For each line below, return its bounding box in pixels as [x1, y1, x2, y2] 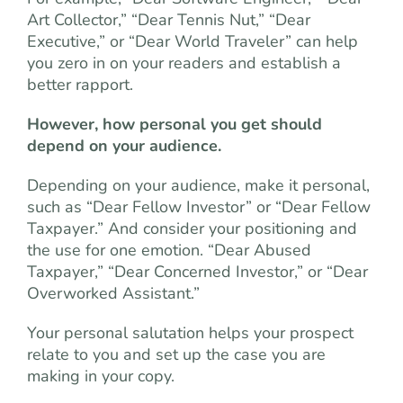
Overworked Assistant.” [27, 282, 200, 305]
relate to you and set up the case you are [27, 344, 326, 366]
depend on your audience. [27, 135, 221, 157]
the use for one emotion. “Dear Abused [27, 239, 311, 262]
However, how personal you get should [27, 113, 322, 136]
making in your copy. [27, 365, 175, 388]
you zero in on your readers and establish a [27, 52, 341, 75]
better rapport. [27, 74, 133, 96]
